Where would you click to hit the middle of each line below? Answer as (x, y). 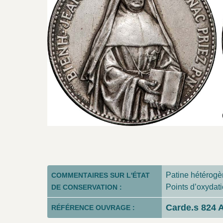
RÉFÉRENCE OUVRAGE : (93, 207)
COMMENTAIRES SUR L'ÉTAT (101, 175)
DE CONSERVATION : (87, 187)
